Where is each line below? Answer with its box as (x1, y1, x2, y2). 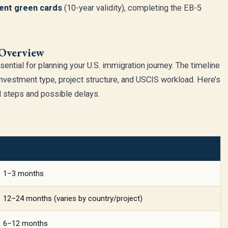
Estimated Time (3, 144, 59, 153)
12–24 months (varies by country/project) (3, 194, 142, 203)
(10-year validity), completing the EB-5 (62, 3, 202, 13)
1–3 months (3, 169, 44, 178)
